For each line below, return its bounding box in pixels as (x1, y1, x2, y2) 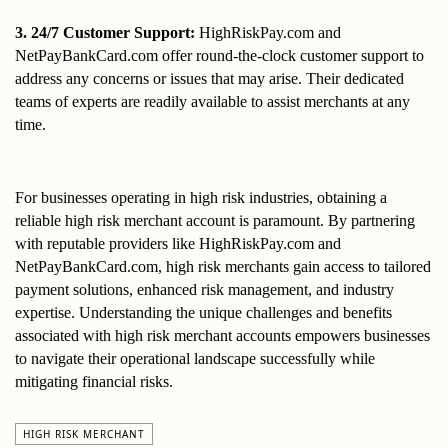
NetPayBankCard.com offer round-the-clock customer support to (15, 47, 424, 65)
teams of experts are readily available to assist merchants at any (15, 93, 410, 111)
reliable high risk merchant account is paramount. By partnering (15, 212, 415, 230)
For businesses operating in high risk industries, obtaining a (15, 189, 387, 207)
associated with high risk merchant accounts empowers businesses (15, 327, 430, 345)
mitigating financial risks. (15, 373, 173, 391)
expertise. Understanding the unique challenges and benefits (15, 304, 392, 322)
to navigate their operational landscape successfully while (15, 350, 375, 368)
